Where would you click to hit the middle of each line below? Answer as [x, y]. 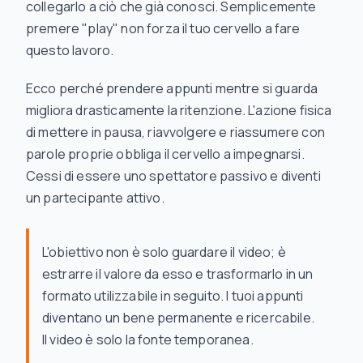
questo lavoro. [70, 50]
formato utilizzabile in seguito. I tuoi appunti [173, 296]
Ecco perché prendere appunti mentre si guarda [172, 88]
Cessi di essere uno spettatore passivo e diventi [173, 176]
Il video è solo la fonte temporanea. [148, 340]
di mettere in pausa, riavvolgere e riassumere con [175, 132]
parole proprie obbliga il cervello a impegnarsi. [165, 154]
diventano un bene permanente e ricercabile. [178, 318]
